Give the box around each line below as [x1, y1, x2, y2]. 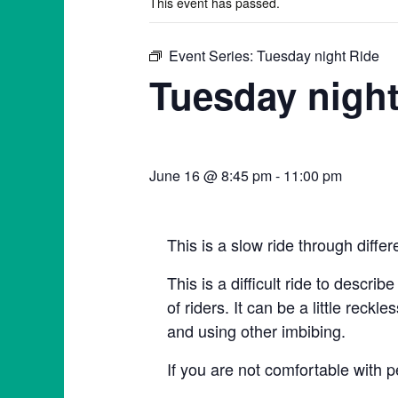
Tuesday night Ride [257, 45, 379, 66]
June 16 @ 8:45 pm [149, 165, 272, 186]
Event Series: [169, 45, 257, 66]
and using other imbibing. [167, 319, 346, 342]
